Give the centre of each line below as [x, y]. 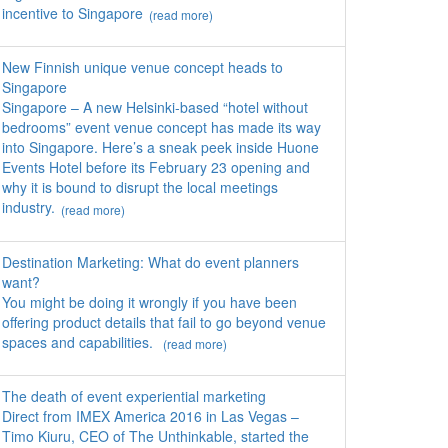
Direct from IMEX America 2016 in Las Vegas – [150, 416]
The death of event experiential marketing [134, 396]
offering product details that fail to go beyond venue [164, 321]
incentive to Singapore [72, 13]
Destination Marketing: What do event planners [150, 261]
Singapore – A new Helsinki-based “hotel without [155, 107]
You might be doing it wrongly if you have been [149, 301]
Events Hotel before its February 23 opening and [156, 167]
